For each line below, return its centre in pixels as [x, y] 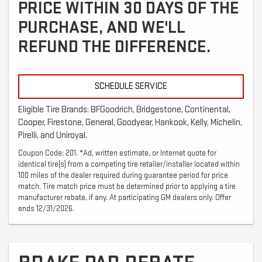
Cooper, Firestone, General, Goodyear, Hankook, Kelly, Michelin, [130, 122]
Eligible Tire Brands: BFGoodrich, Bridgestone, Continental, [124, 109]
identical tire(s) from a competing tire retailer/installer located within [129, 164]
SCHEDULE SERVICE [131, 86]
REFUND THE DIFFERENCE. [115, 46]
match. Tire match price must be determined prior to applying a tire [127, 186]
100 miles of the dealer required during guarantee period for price [123, 175]
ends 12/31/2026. [46, 208]
